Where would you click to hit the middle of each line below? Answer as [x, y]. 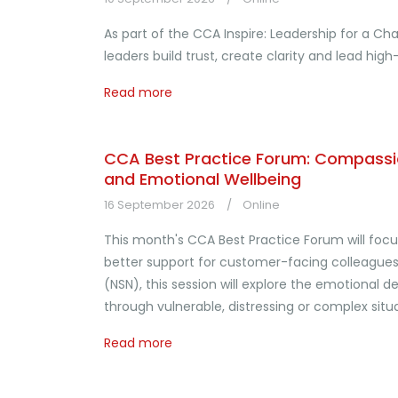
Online [261, 205]
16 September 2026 [159, 205]
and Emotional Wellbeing [203, 179]
